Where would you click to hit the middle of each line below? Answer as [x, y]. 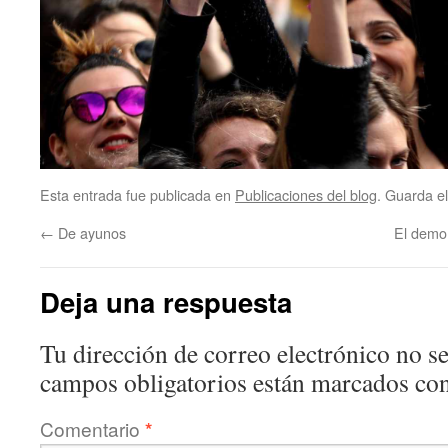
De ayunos [90, 233]
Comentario [92, 429]
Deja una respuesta [166, 302]
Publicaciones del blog [306, 195]
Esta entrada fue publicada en [137, 195]
